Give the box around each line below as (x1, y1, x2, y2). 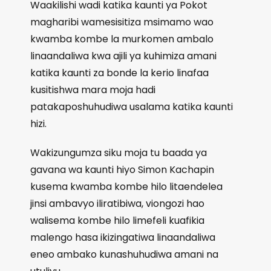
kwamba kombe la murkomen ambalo (30, 32, 214, 46)
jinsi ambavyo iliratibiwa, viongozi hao (30, 197, 204, 211)
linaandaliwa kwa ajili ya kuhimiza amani (30, 49, 217, 63)
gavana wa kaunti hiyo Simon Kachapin (30, 163, 214, 177)
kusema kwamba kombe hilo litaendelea (30, 180, 223, 194)
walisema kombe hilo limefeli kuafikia (30, 214, 204, 227)
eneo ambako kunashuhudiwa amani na (30, 247, 218, 261)
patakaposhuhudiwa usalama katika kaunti (30, 100, 233, 114)
